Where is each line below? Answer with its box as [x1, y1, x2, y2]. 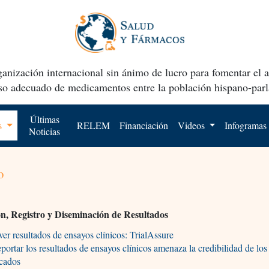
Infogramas [225, 118, 267, 131]
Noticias [29, 124, 61, 138]
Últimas [29, 112, 59, 125]
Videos [177, 118, 207, 131]
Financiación [119, 118, 168, 131]
